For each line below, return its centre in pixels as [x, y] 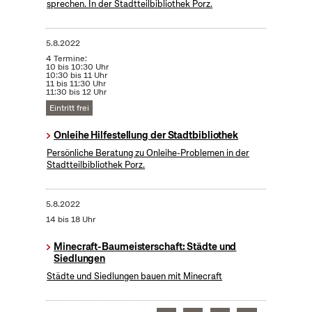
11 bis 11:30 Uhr [76, 84]
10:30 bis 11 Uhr [76, 76]
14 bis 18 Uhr [70, 220]
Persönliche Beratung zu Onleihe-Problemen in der [148, 153]
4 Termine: [66, 59]
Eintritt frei [69, 108]
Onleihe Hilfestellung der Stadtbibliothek [146, 135]
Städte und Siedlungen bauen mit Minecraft [135, 276]
